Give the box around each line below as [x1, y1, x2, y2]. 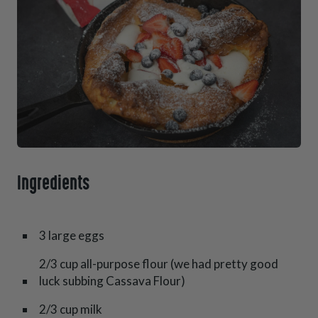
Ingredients [17, 168, 90, 199]
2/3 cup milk [39, 301, 104, 317]
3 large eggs [39, 227, 106, 243]
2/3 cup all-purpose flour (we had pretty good [39, 256, 278, 271]
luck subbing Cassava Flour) [39, 273, 185, 288]
